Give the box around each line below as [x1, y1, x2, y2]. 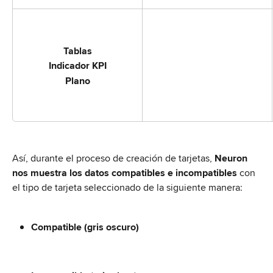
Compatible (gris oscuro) [31, 219, 139, 234]
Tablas [63, 43, 92, 58]
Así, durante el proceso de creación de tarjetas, [12, 151, 214, 166]
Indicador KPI [48, 58, 107, 73]
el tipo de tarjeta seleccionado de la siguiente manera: [12, 180, 243, 195]
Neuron [214, 151, 250, 166]
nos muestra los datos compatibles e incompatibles [12, 166, 237, 180]
